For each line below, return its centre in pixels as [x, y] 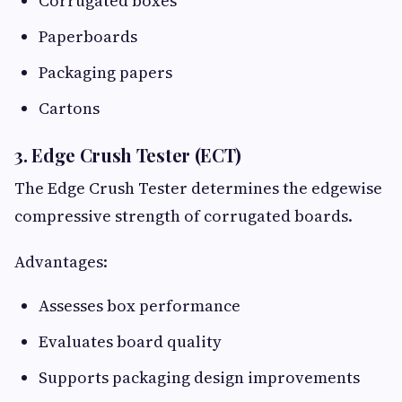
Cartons [69, 109]
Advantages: [61, 262]
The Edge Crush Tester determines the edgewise [198, 188]
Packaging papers [105, 73]
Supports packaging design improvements [199, 378]
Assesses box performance [140, 306]
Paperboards [88, 37]
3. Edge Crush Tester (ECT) [128, 155]
